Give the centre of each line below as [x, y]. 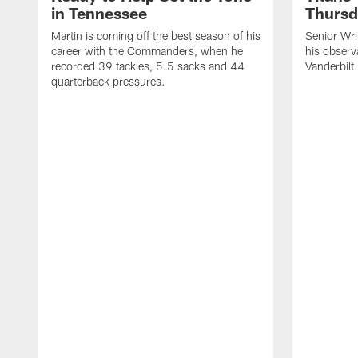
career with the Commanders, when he [147, 51]
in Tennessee [99, 13]
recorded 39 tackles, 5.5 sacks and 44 [148, 66]
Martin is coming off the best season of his [156, 36]
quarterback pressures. [108, 82]
